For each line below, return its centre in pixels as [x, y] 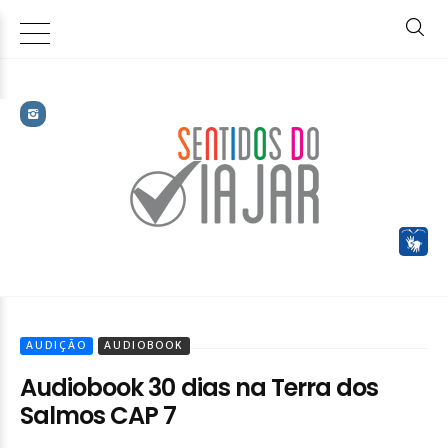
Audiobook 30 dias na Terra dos [199, 387]
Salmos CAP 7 [98, 415]
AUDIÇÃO [56, 345]
